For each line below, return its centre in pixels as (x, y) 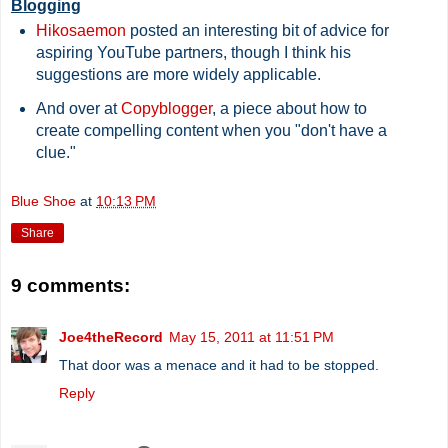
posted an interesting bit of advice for (257, 31)
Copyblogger (166, 109)
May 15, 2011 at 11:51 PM (251, 336)
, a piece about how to (289, 109)
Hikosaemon (80, 31)
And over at (78, 109)
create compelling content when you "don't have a (211, 131)
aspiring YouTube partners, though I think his (193, 53)
